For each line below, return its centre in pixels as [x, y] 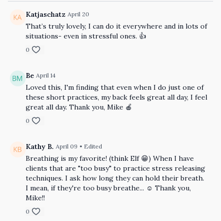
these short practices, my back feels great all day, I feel [116, 97]
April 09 [67, 146]
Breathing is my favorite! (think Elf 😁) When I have [110, 158]
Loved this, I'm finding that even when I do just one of [115, 87]
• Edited [91, 146]
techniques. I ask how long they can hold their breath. [115, 178]
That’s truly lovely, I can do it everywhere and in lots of [116, 26]
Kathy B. [40, 147]
